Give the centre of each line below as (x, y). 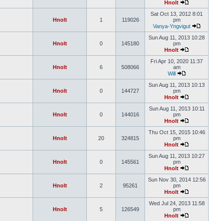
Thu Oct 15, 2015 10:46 (177, 132)
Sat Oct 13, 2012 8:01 (177, 14)
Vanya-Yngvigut (171, 26)
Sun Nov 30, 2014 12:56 (177, 180)
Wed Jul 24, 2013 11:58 (177, 203)
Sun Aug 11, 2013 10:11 (177, 109)
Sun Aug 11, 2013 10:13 (177, 85)
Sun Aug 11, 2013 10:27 (177, 156)
